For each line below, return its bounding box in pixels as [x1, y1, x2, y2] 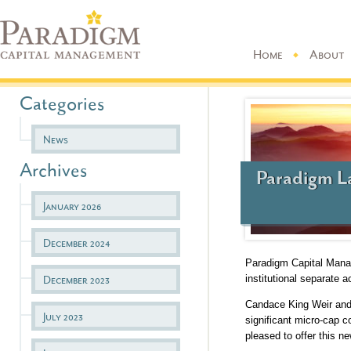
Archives [20, 163, 87, 182]
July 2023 [43, 312, 83, 320]
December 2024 [43, 238, 110, 247]
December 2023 [43, 275, 110, 284]
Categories [20, 96, 104, 115]
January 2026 [43, 201, 101, 210]
